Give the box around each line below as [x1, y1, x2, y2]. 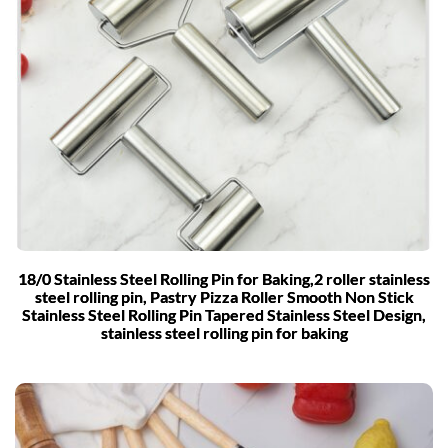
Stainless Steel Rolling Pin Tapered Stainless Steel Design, [22, 304, 426, 324]
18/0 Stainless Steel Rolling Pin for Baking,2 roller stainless [18, 268, 430, 288]
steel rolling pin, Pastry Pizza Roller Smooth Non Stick [34, 286, 414, 306]
